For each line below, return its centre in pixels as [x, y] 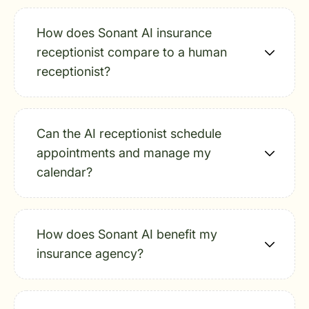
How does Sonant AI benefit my [127, 234]
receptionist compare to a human [132, 52]
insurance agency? [90, 253]
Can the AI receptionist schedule [129, 133]
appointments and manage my [124, 153]
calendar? [64, 172]
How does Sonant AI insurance [124, 33]
